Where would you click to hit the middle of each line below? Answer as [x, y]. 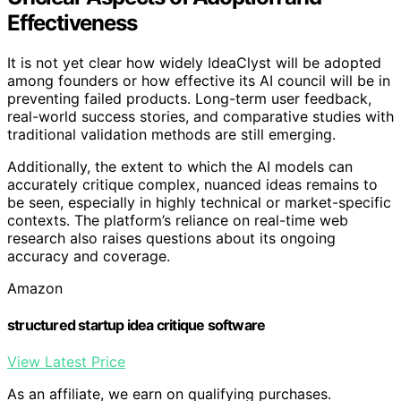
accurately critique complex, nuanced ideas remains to [192, 184]
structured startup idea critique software [137, 325]
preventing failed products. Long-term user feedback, [189, 98]
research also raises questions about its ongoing [171, 238]
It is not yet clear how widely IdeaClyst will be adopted [194, 62]
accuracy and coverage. [89, 256]
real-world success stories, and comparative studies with [200, 116]
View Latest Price [66, 362]
